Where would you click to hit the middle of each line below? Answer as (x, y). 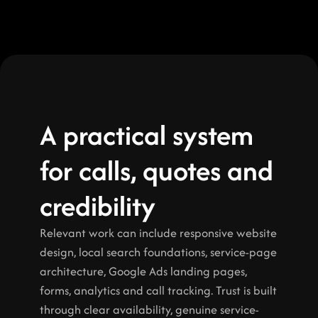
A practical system (147, 135)
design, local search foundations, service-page (158, 252)
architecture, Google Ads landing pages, (143, 271)
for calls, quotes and (157, 170)
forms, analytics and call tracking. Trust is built (158, 290)
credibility (98, 206)
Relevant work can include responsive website (158, 233)
